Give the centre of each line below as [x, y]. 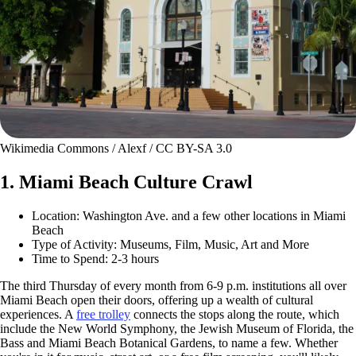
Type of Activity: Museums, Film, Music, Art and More [170, 244]
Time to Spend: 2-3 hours [95, 258]
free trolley [103, 314]
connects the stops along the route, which [235, 314]
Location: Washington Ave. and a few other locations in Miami [189, 215]
